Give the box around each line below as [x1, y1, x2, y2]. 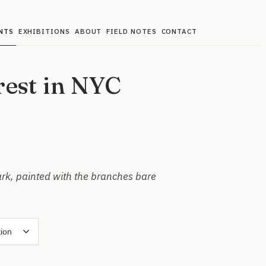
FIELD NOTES [106, 26, 157, 36]
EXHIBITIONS [18, 26, 70, 36]
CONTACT [161, 26, 197, 36]
